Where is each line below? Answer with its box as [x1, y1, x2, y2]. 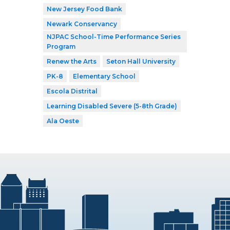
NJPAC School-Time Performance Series [47, 33, 181, 41]
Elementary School [73, 72, 136, 81]
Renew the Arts [47, 57, 97, 66]
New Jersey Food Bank [47, 5, 122, 13]
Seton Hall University [106, 57, 176, 66]
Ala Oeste [47, 117, 79, 125]
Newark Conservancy [47, 20, 117, 28]
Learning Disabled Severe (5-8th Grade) [47, 102, 177, 110]
